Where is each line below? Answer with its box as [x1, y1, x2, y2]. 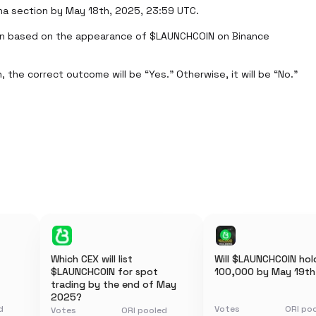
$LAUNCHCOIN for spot [51, 265, 158, 278]
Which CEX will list [51, 253, 133, 265]
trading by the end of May [51, 278, 176, 291]
